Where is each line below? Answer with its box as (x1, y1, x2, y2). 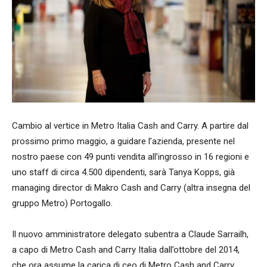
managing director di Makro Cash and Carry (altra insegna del (12, 182, 250, 193)
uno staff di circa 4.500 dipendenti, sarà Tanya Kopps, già (12, 166, 235, 178)
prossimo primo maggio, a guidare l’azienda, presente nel (12, 135, 235, 147)
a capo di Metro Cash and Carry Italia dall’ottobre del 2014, (12, 244, 240, 255)
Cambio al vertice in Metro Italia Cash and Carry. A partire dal (12, 120, 249, 131)
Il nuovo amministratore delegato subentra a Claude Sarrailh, (12, 228, 249, 240)
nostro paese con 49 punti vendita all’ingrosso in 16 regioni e (12, 151, 249, 162)
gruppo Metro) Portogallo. (12, 197, 113, 209)
